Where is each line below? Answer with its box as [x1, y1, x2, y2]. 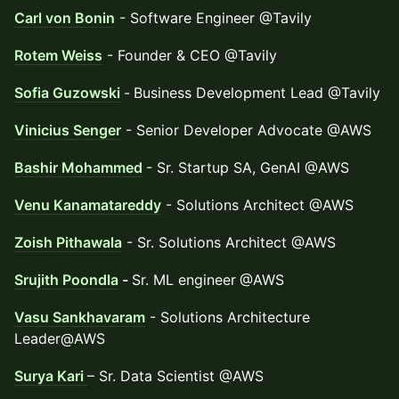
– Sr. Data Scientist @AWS [87, 367, 264, 385]
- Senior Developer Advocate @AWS [121, 121, 371, 139]
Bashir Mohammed [14, 159, 142, 176]
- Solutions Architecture [145, 308, 310, 326]
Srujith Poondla [14, 271, 118, 289]
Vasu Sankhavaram [14, 308, 145, 326]
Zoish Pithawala [14, 233, 122, 251]
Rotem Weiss [14, 46, 102, 64]
